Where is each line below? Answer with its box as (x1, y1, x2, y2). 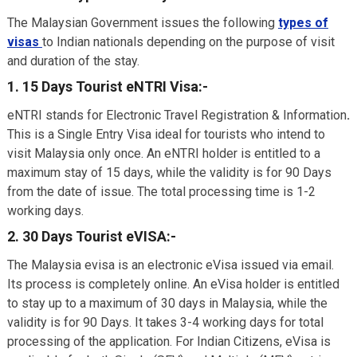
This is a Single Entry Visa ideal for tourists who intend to (6, 127, 325, 142)
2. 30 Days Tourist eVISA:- (6, 228, 176, 245)
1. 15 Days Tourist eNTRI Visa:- (6, 78, 208, 95)
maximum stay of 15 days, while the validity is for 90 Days (6, 165, 331, 180)
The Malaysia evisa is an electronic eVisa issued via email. (6, 257, 334, 273)
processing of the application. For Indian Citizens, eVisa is (6, 334, 331, 349)
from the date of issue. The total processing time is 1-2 (6, 184, 316, 199)
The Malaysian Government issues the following (6, 15, 275, 30)
